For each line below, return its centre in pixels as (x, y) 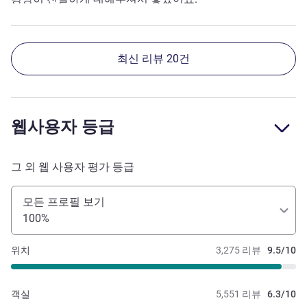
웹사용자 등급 (63, 127)
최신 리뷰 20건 (153, 59)
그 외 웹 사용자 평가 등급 (73, 167)
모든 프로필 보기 (64, 202)
